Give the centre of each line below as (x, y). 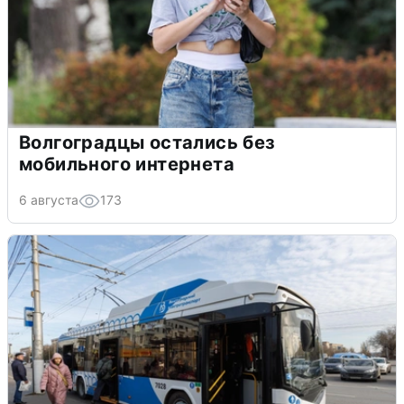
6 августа (49, 199)
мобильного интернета (127, 164)
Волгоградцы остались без (147, 142)
